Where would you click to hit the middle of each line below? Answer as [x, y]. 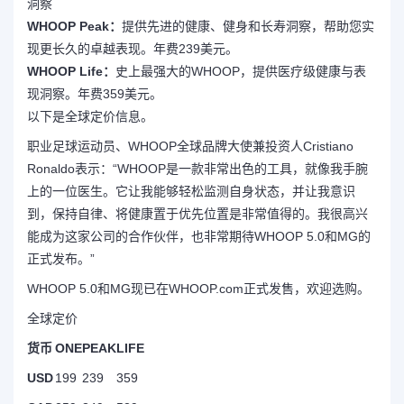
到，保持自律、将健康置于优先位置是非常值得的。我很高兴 [197, 214]
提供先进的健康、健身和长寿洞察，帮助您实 [248, 26]
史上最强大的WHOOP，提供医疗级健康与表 [241, 71]
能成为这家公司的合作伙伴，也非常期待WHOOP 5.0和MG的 [199, 236]
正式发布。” [61, 259]
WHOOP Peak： [74, 26]
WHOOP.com [206, 289]
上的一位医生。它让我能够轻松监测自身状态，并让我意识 [191, 191]
